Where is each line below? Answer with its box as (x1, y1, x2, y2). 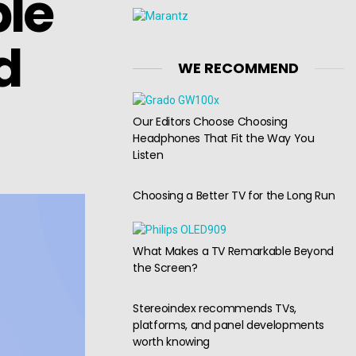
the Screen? (133, 260, 198, 277)
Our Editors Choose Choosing (133, 114, 288, 130)
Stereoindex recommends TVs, (133, 300, 296, 316)
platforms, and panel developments (133, 316, 324, 333)
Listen (133, 147, 164, 163)
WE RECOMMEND (178, 58, 300, 78)
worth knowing (133, 333, 210, 350)
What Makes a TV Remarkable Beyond (133, 243, 334, 260)
